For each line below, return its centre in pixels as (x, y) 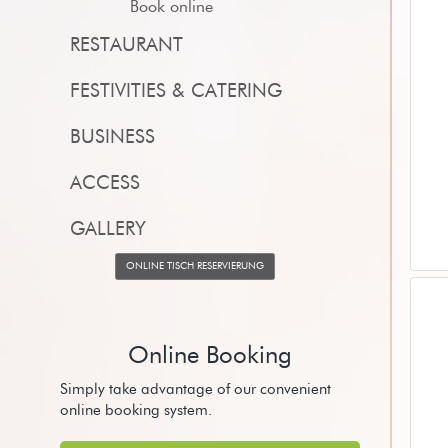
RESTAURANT (126, 45)
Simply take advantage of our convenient (195, 389)
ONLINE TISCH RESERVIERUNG (195, 266)
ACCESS (105, 183)
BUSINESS (112, 137)
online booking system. (136, 410)
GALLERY (108, 229)
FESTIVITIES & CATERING (176, 91)
